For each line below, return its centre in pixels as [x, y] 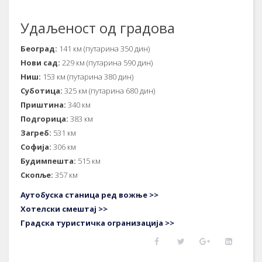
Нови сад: [40, 63]
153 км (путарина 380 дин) [87, 77]
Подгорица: [45, 119]
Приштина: [43, 105]
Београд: [39, 49]
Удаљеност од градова [98, 28]
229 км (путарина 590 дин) [106, 63]
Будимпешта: [48, 161]
